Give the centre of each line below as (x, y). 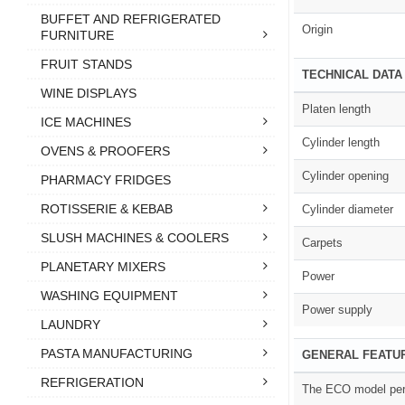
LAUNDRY (71, 324)
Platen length (337, 108)
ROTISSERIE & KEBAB (107, 208)
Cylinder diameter (348, 209)
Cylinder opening (346, 175)
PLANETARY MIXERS (103, 266)
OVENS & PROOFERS (105, 151)
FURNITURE (77, 35)
